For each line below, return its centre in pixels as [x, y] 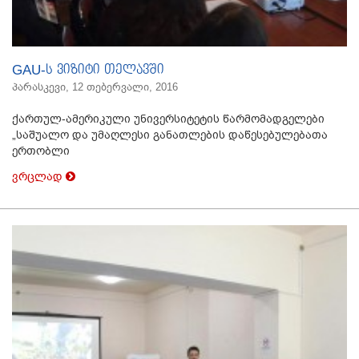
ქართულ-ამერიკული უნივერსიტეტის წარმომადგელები [168, 119]
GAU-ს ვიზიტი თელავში [88, 71]
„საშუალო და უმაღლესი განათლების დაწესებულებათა [170, 135]
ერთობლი [41, 151]
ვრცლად [39, 177]
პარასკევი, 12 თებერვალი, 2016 [95, 87]
